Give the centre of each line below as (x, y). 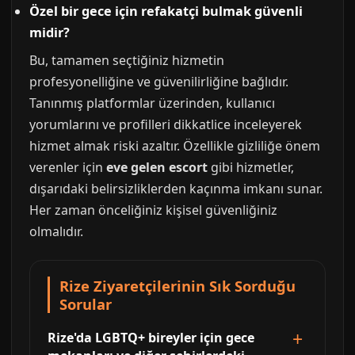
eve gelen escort (157, 167)
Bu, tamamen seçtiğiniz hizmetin (127, 60)
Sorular (86, 304)
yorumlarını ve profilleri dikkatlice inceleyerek (166, 124)
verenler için (68, 167)
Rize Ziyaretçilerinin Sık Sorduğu (177, 286)
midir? (50, 32)
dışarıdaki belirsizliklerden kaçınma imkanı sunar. (176, 189)
